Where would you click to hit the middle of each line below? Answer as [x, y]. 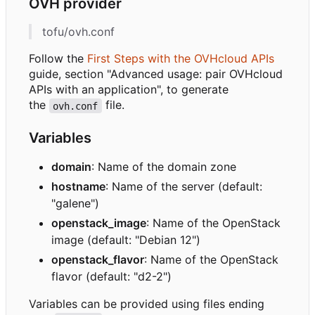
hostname [78, 187]
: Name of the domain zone [164, 167]
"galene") [75, 204]
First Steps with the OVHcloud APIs [181, 59]
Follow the [58, 59]
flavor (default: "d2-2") [111, 277]
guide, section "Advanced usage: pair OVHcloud [156, 74]
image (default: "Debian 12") [126, 240]
